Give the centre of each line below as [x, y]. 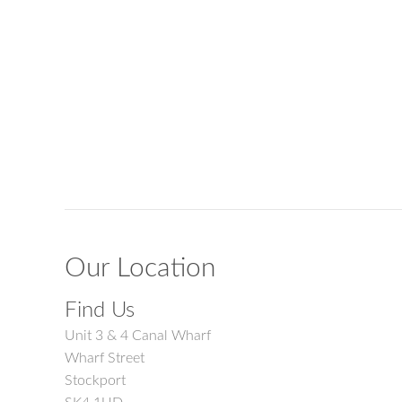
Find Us [100, 310]
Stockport [95, 380]
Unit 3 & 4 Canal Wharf [138, 336]
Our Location [140, 268]
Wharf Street [105, 358]
